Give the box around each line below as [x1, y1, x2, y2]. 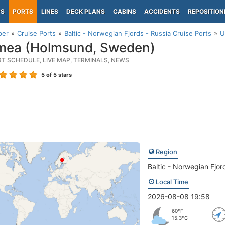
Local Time [154, 178, 188, 186]
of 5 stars [45, 71, 72, 78]
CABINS [113, 8, 136, 15]
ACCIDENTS [144, 8, 180, 15]
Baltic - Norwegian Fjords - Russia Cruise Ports [64, 29, 211, 37]
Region [154, 148, 177, 156]
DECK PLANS [66, 8, 105, 15]
